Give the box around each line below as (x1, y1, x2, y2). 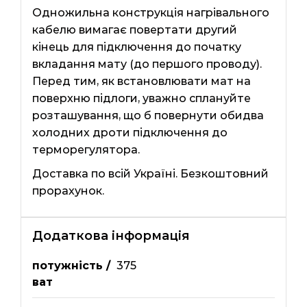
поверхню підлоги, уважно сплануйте (32, 91, 251, 105)
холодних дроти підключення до (32, 125, 228, 139)
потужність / (32, 259, 110, 273)
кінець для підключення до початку (32, 40, 241, 53)
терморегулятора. (32, 143, 140, 156)
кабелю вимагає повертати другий (32, 23, 237, 36)
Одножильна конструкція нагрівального (32, 5, 269, 19)
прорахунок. (32, 184, 104, 197)
